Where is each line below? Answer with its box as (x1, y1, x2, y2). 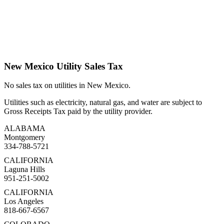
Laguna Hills (4, 165, 45, 174)
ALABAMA (4, 124, 45, 133)
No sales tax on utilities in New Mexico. (4, 81, 130, 90)
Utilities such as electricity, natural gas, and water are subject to (4, 98, 202, 107)
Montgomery (4, 133, 45, 142)
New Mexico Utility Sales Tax (4, 60, 123, 71)
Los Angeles (4, 197, 43, 206)
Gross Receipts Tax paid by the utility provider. (4, 107, 152, 116)
